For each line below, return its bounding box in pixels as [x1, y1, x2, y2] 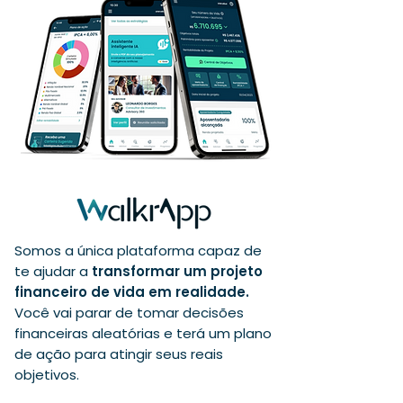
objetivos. [14, 365, 79, 384]
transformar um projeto [92, 262, 263, 281]
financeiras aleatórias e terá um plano [14, 324, 272, 343]
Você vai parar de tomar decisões [14, 303, 244, 322]
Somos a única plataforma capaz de [14, 241, 262, 260]
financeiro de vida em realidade [14, 282, 246, 301]
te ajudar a [14, 262, 92, 281]
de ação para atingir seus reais [14, 345, 223, 363]
